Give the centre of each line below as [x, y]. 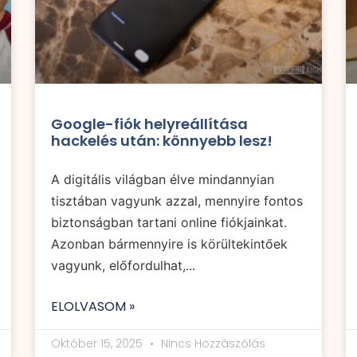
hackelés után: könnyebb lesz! [162, 141]
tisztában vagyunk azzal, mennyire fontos [177, 201]
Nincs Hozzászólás [212, 344]
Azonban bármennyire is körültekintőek [169, 244]
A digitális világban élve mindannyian [163, 180]
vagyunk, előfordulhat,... [123, 266]
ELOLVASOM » [93, 307]
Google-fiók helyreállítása [149, 124]
